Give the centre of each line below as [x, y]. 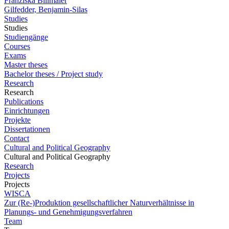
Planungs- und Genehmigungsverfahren [68, 212]
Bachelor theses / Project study [53, 74]
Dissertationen [27, 129]
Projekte [17, 120]
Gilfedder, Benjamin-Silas [46, 9]
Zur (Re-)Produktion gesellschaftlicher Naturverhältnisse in [99, 203]
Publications [24, 101]
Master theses [26, 65]
